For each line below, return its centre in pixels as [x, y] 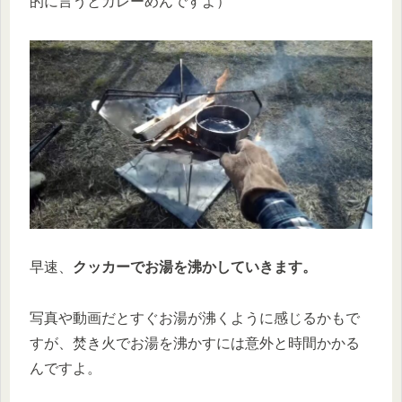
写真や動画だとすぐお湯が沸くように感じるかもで [195, 318]
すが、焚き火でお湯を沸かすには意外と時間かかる [195, 343]
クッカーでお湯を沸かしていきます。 [195, 267]
